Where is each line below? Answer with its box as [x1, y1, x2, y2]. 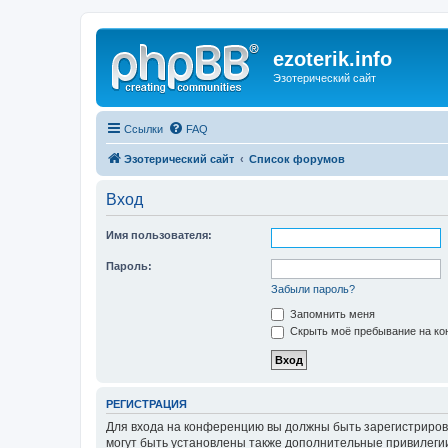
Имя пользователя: [106, 228, 212, 241]
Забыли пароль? [271, 282, 355, 295]
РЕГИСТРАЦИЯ [106, 397, 187, 410]
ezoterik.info [273, 48, 392, 70]
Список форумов [249, 152, 345, 165]
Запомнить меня [287, 307, 375, 320]
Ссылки [124, 122, 163, 135]
